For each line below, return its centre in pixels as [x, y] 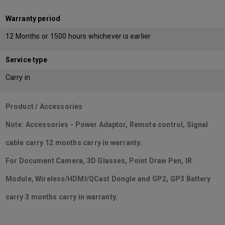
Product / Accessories [44, 106]
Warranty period [33, 19]
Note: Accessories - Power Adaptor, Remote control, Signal [107, 125]
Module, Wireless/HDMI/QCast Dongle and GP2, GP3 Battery [108, 179]
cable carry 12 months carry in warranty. [74, 143]
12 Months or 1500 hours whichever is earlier [78, 36]
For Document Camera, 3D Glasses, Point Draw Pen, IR [99, 161]
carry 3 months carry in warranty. [62, 197]
